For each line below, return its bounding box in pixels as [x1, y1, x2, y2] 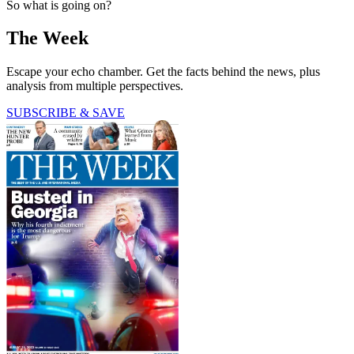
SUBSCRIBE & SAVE [6, 106, 125, 120]
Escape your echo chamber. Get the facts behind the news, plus [6, 65, 320, 79]
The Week [6, 28, 88, 49]
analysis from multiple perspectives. [6, 79, 183, 93]
